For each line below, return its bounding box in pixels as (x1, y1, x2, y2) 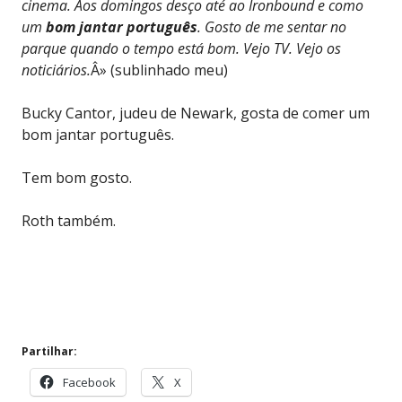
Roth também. (22, 210, 116, 231)
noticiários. (22, 59, 91, 80)
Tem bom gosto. (22, 167, 132, 188)
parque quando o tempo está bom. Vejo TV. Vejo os (22, 38, 341, 58)
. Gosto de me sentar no (197, 16, 346, 37)
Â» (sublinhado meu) (91, 59, 228, 80)
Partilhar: (22, 343, 77, 359)
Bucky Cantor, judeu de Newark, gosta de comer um (22, 102, 370, 123)
